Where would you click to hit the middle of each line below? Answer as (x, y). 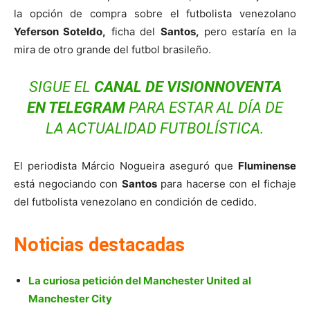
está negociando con (68, 184)
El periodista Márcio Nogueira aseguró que (126, 166)
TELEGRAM (89, 108)
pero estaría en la (247, 32)
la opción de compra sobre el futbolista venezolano (155, 14)
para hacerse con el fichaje (226, 184)
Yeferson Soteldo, (60, 32)
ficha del (133, 32)
